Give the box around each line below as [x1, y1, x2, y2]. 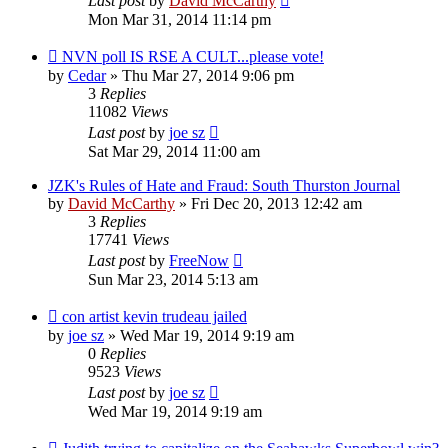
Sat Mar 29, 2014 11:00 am [88, 142, 260, 160]
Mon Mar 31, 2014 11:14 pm [88, 10, 271, 28]
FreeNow [169, 251, 229, 269]
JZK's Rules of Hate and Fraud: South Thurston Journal [48, 176, 400, 194]
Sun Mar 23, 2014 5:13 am [88, 270, 258, 288]
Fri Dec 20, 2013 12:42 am [191, 194, 362, 212]
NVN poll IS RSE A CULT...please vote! [62, 47, 324, 65]
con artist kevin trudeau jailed [62, 307, 247, 325]
